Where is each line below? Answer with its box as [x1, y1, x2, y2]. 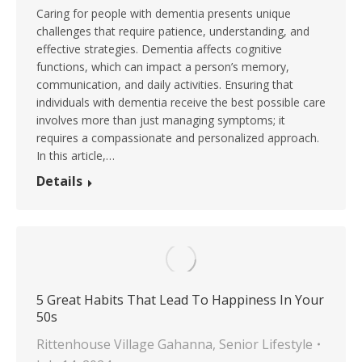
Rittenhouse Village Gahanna [36, 335, 213, 353]
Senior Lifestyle [219, 335, 313, 353]
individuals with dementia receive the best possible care [36, 94, 326, 110]
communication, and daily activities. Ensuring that [36, 76, 293, 92]
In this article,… [36, 147, 115, 163]
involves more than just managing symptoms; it [36, 112, 285, 128]
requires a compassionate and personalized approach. [36, 129, 319, 145]
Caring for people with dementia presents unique [36, 5, 291, 21]
